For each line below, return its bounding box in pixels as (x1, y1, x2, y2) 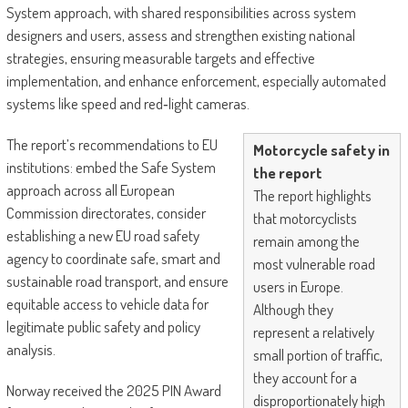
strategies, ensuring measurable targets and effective (5, 48, 315, 68)
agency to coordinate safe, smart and (5, 249, 220, 269)
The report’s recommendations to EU (5, 135, 218, 155)
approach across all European (5, 180, 175, 200)
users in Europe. (253, 277, 344, 297)
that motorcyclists (253, 209, 358, 229)
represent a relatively (253, 322, 375, 342)
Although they (253, 300, 334, 320)
